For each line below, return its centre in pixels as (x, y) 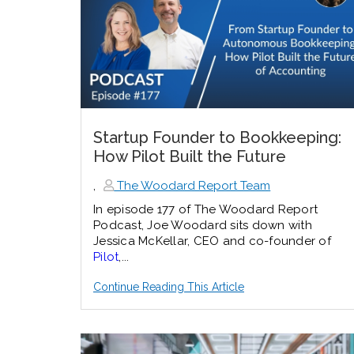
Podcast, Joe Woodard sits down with (203, 226)
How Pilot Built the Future (190, 157)
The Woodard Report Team (192, 186)
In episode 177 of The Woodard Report (205, 210)
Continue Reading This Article (169, 287)
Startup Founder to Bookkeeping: (217, 138)
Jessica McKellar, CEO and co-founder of (212, 241)
